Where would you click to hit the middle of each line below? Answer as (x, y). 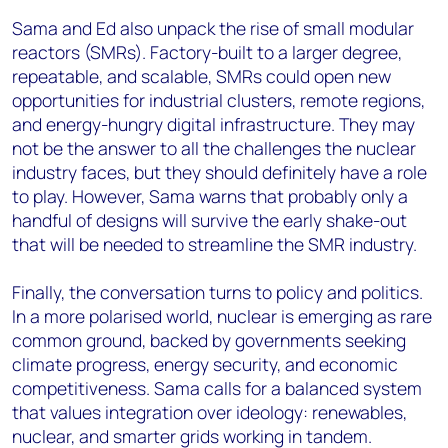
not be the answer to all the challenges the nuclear (214, 148)
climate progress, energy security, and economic (205, 364)
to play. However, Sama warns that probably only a (210, 196)
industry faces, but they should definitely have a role (219, 172)
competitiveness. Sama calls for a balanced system (217, 388)
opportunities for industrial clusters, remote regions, (218, 100)
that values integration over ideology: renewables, (209, 412)
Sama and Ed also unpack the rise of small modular (213, 28)
